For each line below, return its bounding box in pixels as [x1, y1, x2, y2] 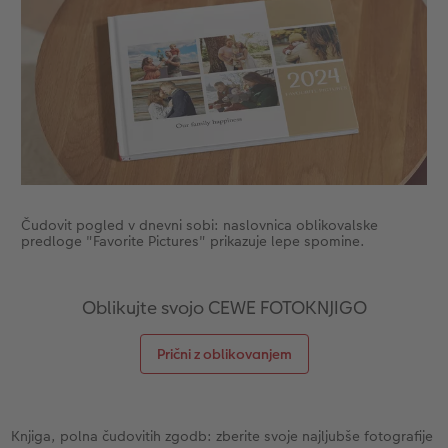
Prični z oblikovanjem [156, 343, 292, 364]
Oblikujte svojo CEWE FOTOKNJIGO [81, 294, 367, 320]
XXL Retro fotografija [128, 28, 284, 52]
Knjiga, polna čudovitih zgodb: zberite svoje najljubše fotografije [11, 425, 434, 446]
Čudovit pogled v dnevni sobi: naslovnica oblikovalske [20, 214, 378, 235]
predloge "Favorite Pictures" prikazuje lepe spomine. [20, 230, 365, 251]
